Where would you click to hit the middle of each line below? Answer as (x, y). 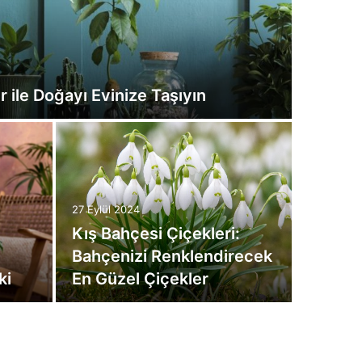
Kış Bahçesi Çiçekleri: (156, 234)
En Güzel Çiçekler (140, 279)
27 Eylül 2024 (105, 209)
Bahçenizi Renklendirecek (172, 256)
